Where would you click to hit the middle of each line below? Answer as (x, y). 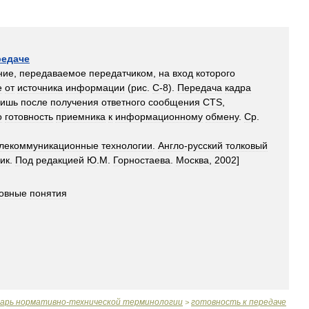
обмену (222, 117)
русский (205, 146)
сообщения (174, 102)
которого (216, 73)
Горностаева (142, 160)
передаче (268, 302)
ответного (123, 102)
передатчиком (121, 73)
